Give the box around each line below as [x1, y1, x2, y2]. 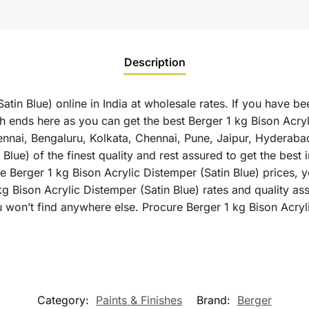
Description [123, 54, 186, 69]
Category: [37, 292, 92, 307]
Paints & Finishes [96, 292, 182, 307]
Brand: [197, 292, 234, 307]
